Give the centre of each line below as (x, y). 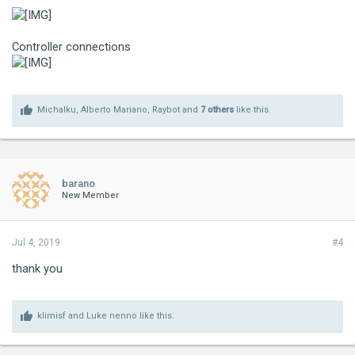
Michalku (57, 109)
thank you (37, 268)
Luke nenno (112, 315)
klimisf (52, 315)
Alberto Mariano (114, 109)
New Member (90, 195)
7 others (217, 109)
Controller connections (71, 46)
